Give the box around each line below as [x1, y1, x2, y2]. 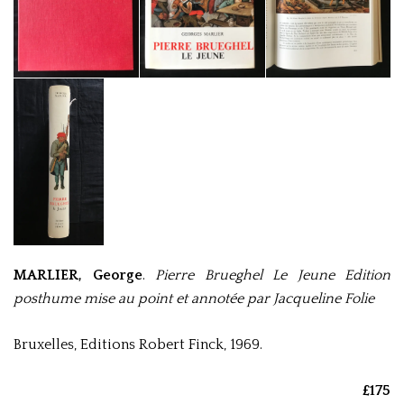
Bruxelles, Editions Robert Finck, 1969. [14, 336, 262, 353]
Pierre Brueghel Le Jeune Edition [155, 267, 390, 284]
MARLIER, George [14, 267, 142, 284]
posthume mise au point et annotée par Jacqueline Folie [14, 290, 374, 308]
